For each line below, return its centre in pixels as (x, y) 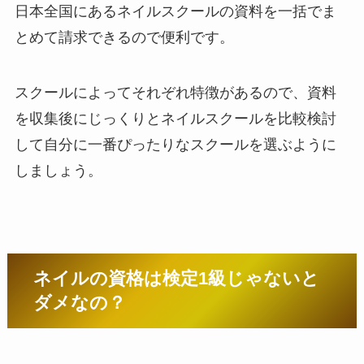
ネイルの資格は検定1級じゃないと (177, 278)
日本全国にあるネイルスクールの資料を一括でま (175, 11)
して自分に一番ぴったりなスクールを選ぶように (175, 144)
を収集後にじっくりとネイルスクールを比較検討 (175, 118)
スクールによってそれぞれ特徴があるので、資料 (175, 92)
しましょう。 (58, 170)
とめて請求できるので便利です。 (124, 37)
